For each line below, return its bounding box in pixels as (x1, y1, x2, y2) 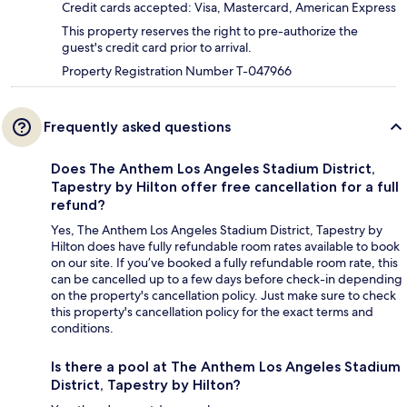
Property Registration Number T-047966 (62, 63, 292, 80)
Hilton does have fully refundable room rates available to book (51, 238, 400, 255)
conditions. (51, 320, 114, 337)
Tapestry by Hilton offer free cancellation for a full (51, 178, 399, 196)
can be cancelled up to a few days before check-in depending (51, 271, 402, 288)
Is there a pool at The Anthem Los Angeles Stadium (51, 358, 401, 376)
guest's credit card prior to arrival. (62, 39, 252, 56)
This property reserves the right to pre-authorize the (62, 23, 358, 40)
